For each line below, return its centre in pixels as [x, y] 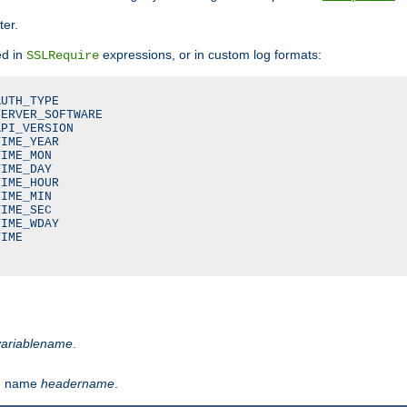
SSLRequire [63, 55]
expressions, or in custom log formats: [210, 54]
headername [78, 383]
